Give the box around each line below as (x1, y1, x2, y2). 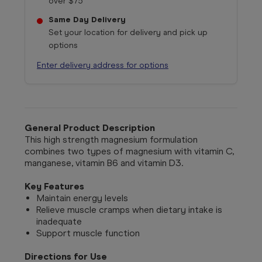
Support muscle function (36, 227, 140, 239)
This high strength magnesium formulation (25, 133, 198, 145)
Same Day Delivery (49, 14, 126, 25)
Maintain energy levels (36, 192, 128, 204)
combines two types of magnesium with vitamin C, (25, 145, 234, 157)
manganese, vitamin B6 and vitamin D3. (25, 157, 183, 168)
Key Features (25, 180, 84, 192)
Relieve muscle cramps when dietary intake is (36, 204, 222, 215)
